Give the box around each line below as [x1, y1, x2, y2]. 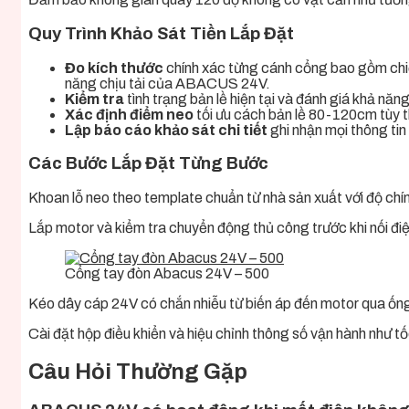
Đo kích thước [65, 59, 163, 76]
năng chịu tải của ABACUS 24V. [65, 75, 270, 91]
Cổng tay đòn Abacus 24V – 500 [65, 266, 269, 282]
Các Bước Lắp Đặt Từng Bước [28, 154, 268, 173]
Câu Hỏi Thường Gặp [28, 360, 247, 383]
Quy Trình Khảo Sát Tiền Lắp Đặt [28, 24, 294, 43]
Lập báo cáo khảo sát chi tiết [65, 121, 267, 138]
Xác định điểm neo [65, 106, 194, 122]
